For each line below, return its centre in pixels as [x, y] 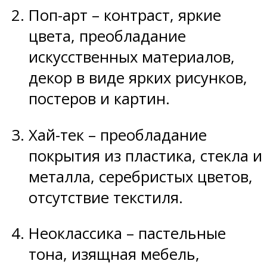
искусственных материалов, [132, 57]
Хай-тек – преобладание [118, 135]
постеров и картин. [99, 99]
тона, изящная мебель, [114, 254]
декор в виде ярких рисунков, [138, 78]
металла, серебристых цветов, [141, 176]
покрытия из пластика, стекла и [145, 156]
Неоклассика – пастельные [127, 234]
